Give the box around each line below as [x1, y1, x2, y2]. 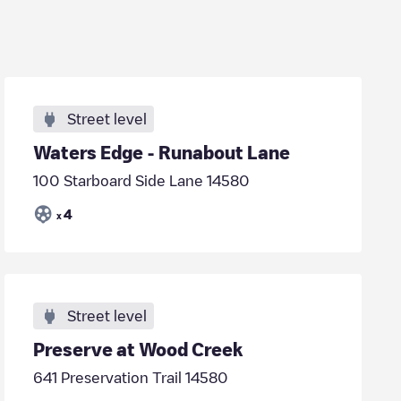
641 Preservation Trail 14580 [33, 371, 229, 385]
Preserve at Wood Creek [33, 340, 243, 358]
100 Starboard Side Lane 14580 [33, 174, 251, 188]
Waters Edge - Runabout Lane [33, 143, 291, 161]
